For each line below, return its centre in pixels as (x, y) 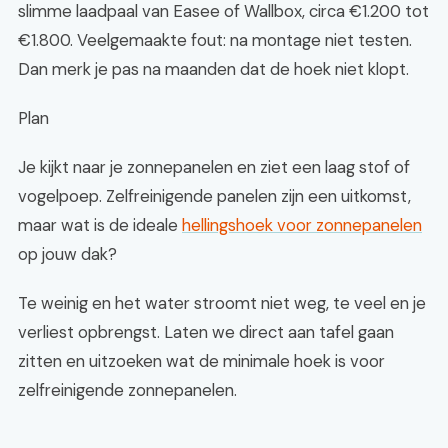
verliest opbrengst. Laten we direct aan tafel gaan (206, 332)
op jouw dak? (67, 254)
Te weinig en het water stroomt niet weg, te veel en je (222, 303)
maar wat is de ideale (100, 225)
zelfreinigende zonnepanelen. (127, 390)
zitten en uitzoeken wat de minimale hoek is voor (201, 361)
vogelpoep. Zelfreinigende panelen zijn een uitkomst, (214, 196)
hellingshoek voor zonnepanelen (302, 225)
